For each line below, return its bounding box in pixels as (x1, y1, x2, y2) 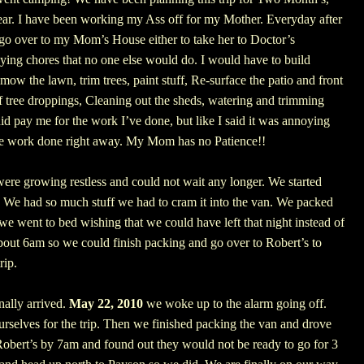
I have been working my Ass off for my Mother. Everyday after (18, 12, 342, 27)
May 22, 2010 (69, 297, 143, 311)
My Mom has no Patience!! (126, 134, 266, 149)
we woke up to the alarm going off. (143, 297, 327, 311)
